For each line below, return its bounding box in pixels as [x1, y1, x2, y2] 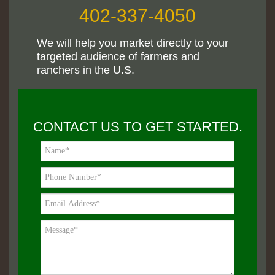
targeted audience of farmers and [37, 50, 199, 63]
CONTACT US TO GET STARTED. [33, 119, 242, 135]
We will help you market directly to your [37, 37, 228, 50]
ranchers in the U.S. [37, 64, 134, 77]
